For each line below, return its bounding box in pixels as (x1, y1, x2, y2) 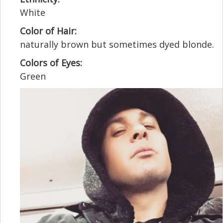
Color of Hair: (20, 25, 77, 37)
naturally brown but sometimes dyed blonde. (20, 38, 214, 51)
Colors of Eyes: (20, 57, 82, 69)
